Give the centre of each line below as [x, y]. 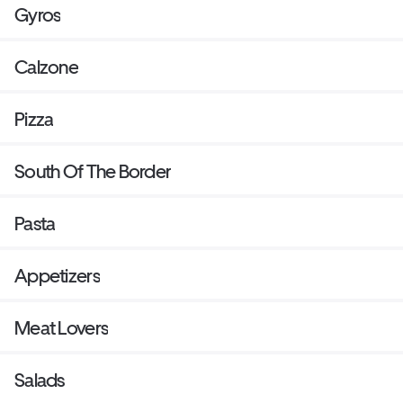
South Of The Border [93, 172]
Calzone [46, 67]
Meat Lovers [62, 328]
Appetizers [57, 276]
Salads [40, 381]
